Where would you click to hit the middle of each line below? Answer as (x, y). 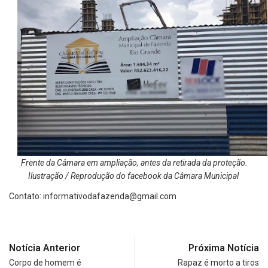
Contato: (26, 197)
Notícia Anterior (45, 248)
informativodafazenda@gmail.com (110, 197)
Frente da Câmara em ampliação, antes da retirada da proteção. (134, 163)
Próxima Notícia (224, 248)
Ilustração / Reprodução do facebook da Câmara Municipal (134, 176)
